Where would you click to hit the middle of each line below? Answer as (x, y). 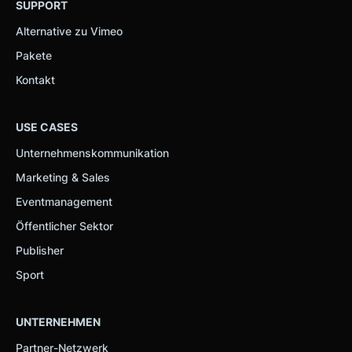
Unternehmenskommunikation (92, 152)
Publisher (40, 250)
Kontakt (35, 79)
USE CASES (47, 126)
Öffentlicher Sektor (64, 225)
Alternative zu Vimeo (69, 31)
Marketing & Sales (63, 177)
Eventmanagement (64, 201)
